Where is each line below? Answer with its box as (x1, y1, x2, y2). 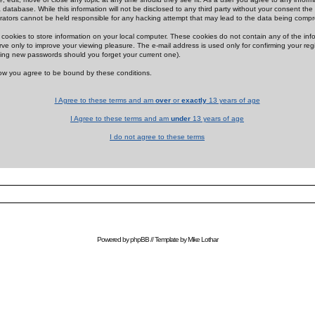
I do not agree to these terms (110, 133, 205, 141)
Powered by (96, 236, 130, 243)
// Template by (148, 236, 188, 243)
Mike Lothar (187, 236, 218, 243)
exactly (181, 96, 207, 104)
